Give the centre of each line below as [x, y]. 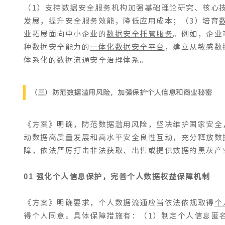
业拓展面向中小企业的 [65, 34]
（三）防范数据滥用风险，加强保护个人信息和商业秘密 [121, 92]
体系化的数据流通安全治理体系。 [86, 60]
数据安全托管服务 [140, 34]
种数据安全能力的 [57, 47]
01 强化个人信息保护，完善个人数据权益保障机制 [117, 177]
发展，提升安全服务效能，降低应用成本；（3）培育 [122, 21]
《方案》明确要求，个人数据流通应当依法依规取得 [119, 203]
